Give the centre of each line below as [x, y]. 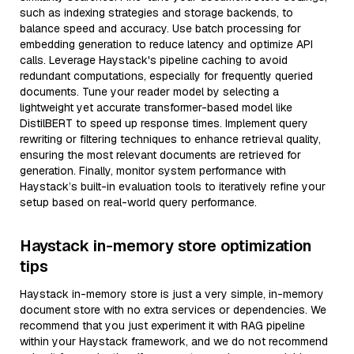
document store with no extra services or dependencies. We [173, 310]
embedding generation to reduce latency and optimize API [166, 44]
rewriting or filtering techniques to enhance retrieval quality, [170, 139]
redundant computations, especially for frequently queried [166, 76]
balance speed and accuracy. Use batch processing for [160, 28]
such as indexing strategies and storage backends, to [156, 13]
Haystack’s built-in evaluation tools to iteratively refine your [173, 186]
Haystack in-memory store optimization [166, 246]
